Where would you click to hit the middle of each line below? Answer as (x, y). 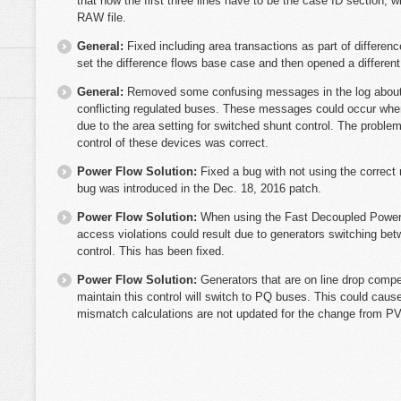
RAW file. (102, 17)
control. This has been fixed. (151, 251)
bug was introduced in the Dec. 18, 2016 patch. (199, 188)
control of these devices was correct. (173, 142)
